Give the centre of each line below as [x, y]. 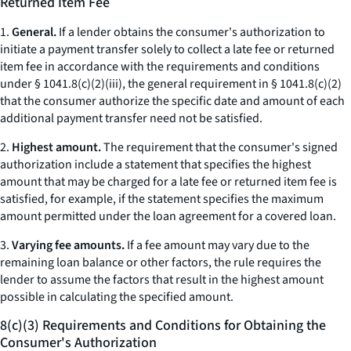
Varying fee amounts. [68, 245]
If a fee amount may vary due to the [217, 245]
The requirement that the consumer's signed [219, 147]
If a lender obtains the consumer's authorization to [191, 32]
